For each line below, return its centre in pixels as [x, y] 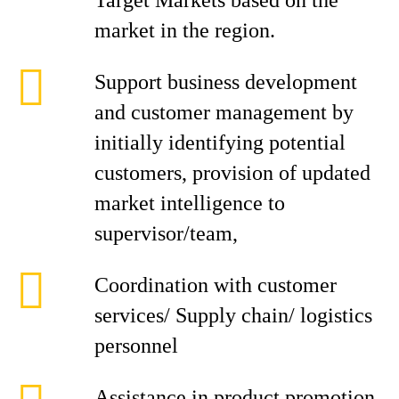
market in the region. [185, 30]
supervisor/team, [166, 233]
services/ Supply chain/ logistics [233, 315]
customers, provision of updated [232, 173]
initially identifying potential [220, 142]
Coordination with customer [216, 285]
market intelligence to [190, 203]
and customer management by [224, 112]
